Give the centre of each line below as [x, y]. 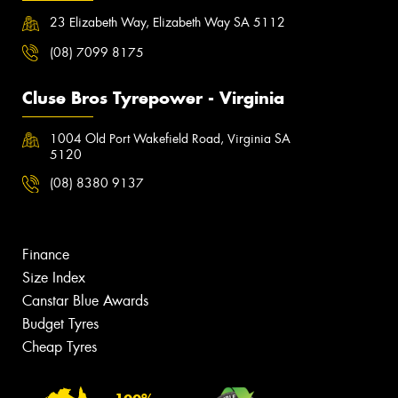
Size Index [54, 277]
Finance [46, 254]
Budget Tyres [60, 323]
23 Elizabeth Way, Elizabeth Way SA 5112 [168, 23]
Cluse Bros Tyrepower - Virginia [153, 99]
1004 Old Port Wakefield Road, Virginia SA [171, 139]
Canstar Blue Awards [85, 300]
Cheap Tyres [60, 346]
